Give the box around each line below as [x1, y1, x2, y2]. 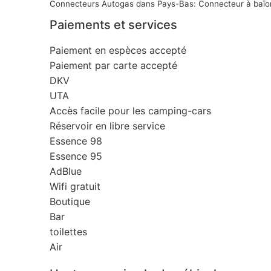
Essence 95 [50, 149, 102, 162]
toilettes [50, 225, 87, 238]
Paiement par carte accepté [50, 59, 177, 71]
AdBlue [50, 165, 82, 177]
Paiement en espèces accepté [50, 44, 186, 56]
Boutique [50, 195, 90, 207]
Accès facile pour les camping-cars [50, 104, 211, 117]
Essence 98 [50, 134, 102, 147]
